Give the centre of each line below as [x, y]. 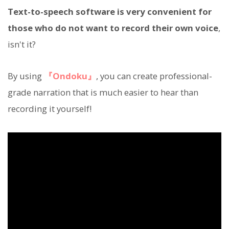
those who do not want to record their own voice [113, 28]
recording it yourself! [50, 108]
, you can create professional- [154, 76]
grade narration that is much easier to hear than [103, 92]
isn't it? [22, 44]
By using [26, 76]
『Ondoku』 [70, 76]
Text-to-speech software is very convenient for [110, 11]
